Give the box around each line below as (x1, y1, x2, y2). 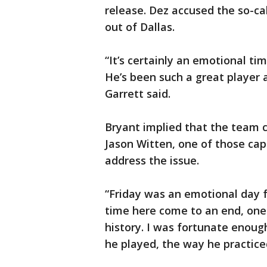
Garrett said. (105, 86, 170, 101)
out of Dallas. (105, 20, 175, 35)
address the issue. (105, 153, 199, 168)
